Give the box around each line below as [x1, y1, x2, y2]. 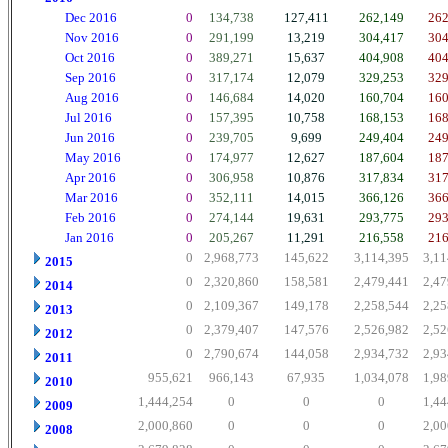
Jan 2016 [65, 230, 114, 245]
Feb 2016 [65, 210, 116, 225]
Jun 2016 [65, 130, 115, 145]
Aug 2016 [65, 90, 119, 105]
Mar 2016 [65, 190, 118, 205]
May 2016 [65, 150, 121, 165]
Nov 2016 [65, 30, 119, 45]
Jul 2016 [65, 110, 112, 125]
